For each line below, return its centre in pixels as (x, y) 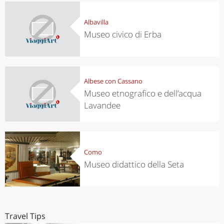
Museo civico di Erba (122, 34)
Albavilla (96, 22)
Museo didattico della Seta (134, 164)
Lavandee (102, 105)
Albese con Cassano (113, 81)
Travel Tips (25, 216)
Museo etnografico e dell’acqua (142, 93)
